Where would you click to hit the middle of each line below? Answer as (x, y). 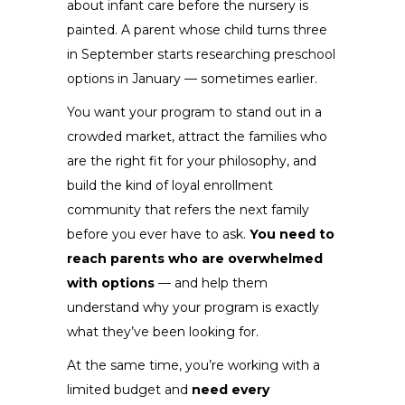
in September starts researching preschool (201, 54)
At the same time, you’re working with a (193, 365)
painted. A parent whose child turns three (197, 29)
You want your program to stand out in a (194, 112)
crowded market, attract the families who (197, 136)
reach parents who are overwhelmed (195, 258)
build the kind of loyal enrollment (170, 185)
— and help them (211, 283)
